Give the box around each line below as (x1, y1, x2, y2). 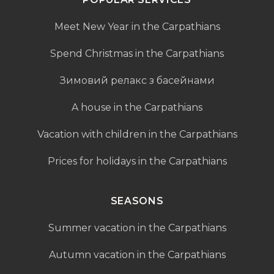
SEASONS (110, 194, 164, 207)
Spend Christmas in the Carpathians (50, 47, 224, 59)
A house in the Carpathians (72, 101, 202, 113)
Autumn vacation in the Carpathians (48, 248, 226, 261)
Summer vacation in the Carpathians (48, 221, 226, 234)
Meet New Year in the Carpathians (54, 20, 220, 32)
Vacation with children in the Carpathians (37, 128, 237, 140)
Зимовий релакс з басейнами (59, 74, 215, 86)
